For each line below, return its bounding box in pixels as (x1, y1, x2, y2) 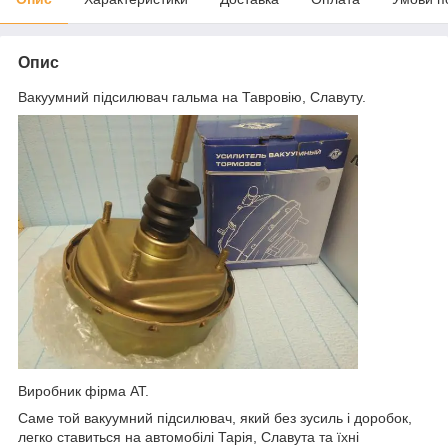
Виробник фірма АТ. (18, 383, 149, 400)
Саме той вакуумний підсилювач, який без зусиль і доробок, (18, 410, 412, 427)
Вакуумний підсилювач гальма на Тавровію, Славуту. (18, 89, 366, 106)
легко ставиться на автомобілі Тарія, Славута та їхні (18, 429, 359, 446)
